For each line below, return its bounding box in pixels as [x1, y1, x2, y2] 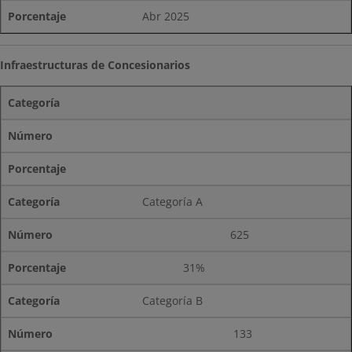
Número [8, 128, 53, 143]
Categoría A [142, 194, 203, 209]
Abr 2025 [142, 9, 190, 24]
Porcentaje [8, 161, 66, 176]
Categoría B [142, 293, 203, 308]
